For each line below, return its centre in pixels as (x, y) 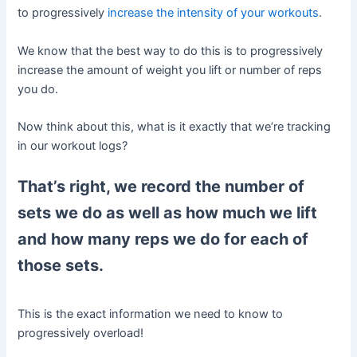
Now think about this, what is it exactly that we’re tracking (175, 127)
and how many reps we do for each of (163, 239)
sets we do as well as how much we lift (168, 213)
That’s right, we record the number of (161, 187)
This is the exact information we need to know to (151, 314)
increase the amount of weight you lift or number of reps (170, 70)
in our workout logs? (73, 146)
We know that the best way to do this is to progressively (171, 51)
